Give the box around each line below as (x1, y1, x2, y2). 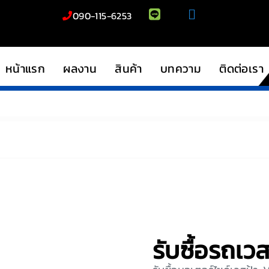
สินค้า (115, 60, 142, 77)
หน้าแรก (5, 60, 46, 77)
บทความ (160, 60, 202, 77)
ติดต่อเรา (219, 60, 264, 77)
